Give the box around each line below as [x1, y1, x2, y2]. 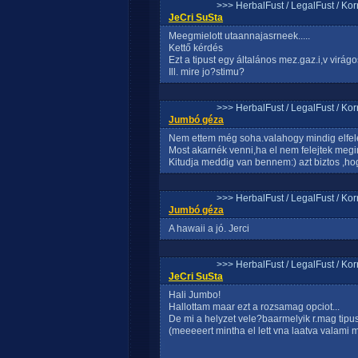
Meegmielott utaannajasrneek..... [169, 30, 310, 42]
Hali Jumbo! [169, 289, 221, 300]
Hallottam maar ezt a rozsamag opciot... [169, 301, 340, 312]
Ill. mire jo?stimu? [169, 66, 245, 78]
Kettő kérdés [169, 42, 223, 54]
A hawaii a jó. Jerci [169, 223, 249, 234]
